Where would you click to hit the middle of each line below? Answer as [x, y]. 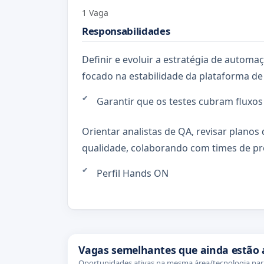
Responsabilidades [126, 31]
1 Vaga [95, 13]
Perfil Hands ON [132, 174]
